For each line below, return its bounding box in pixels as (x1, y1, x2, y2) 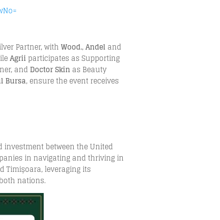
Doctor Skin (30, 63, 71, 76)
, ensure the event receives (26, 75, 119, 87)
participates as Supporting (26, 52, 120, 64)
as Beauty (70, 63, 107, 76)
